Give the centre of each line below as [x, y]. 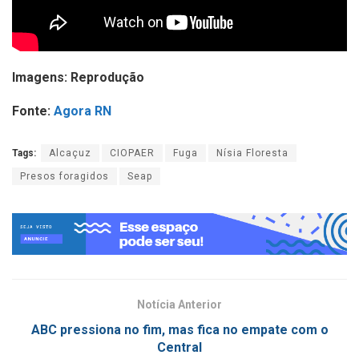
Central [179, 347]
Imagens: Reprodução [80, 77]
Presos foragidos [65, 177]
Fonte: [33, 111]
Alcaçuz [70, 153]
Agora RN [83, 111]
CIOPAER [132, 153]
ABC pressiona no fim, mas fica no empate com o [179, 329]
